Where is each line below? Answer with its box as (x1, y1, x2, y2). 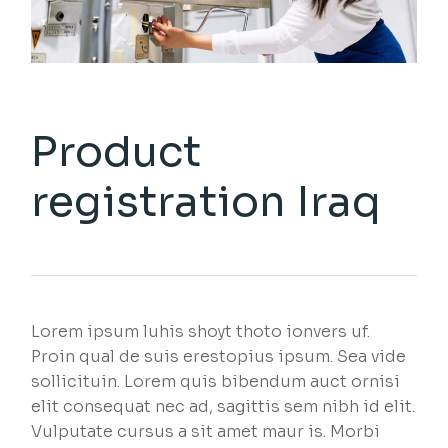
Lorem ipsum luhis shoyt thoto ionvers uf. (31, 321, 371, 343)
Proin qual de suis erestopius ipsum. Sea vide (31, 346, 407, 368)
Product (31, 125, 202, 179)
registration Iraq (31, 175, 382, 229)
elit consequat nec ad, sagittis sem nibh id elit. (31, 396, 416, 418)
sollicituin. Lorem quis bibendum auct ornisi (31, 371, 401, 393)
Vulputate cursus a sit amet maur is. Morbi (31, 421, 381, 443)
